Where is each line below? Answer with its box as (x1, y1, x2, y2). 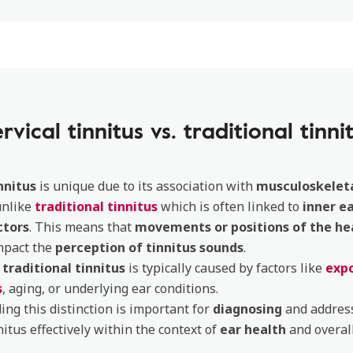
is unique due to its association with (36, 177, 256, 195)
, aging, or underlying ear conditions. (2, 280, 218, 297)
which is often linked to (158, 198, 299, 215)
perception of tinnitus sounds (55, 239, 243, 256)
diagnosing (213, 300, 285, 318)
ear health (220, 321, 286, 338)
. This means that (29, 218, 135, 236)
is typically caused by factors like (125, 259, 325, 277)
